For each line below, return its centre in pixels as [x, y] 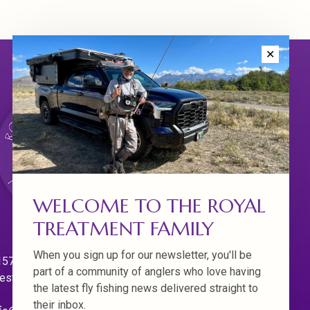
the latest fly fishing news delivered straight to [146, 288]
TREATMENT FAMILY [124, 228]
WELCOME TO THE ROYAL [149, 206]
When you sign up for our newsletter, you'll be [143, 255]
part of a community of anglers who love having [147, 272]
